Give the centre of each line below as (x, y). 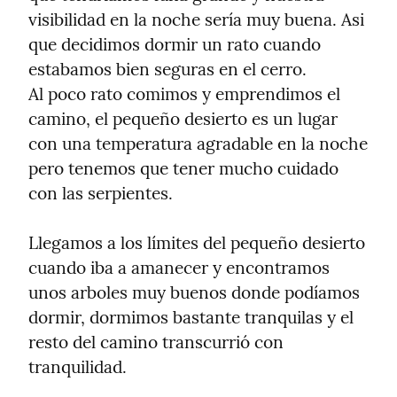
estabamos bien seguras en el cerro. (167, 70)
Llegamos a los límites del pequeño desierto (197, 243)
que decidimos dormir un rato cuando (175, 45)
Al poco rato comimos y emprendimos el (184, 94)
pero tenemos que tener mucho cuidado (183, 169)
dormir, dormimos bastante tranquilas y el (191, 318)
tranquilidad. (78, 367)
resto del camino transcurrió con (156, 343)
